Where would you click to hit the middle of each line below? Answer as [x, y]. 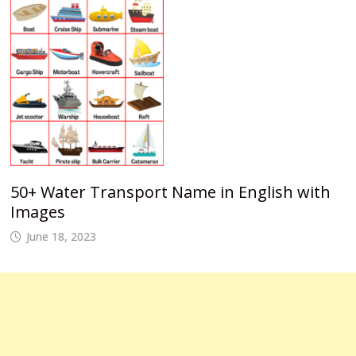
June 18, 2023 [61, 236]
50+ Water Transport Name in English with [170, 192]
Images [37, 211]
